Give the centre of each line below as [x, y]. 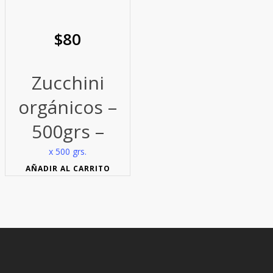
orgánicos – [68, 107]
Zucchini [68, 83]
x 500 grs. [68, 152]
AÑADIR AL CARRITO [68, 169]
